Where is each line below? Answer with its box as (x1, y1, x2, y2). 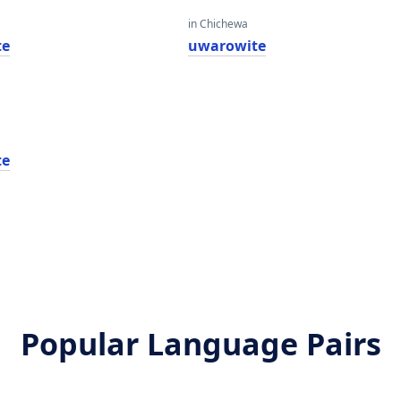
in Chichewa (187, 16, 248, 31)
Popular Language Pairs (20, 323, 381, 364)
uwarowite (187, 36, 266, 55)
